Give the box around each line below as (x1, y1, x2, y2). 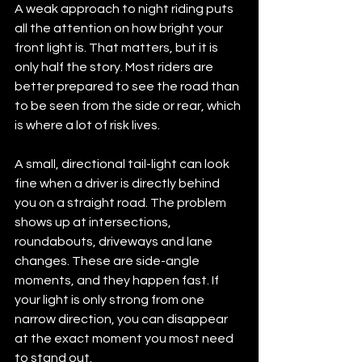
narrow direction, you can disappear (15, 312, 230, 326)
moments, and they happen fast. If (15, 273, 221, 287)
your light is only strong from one (15, 293, 207, 306)
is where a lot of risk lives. (15, 118, 160, 132)
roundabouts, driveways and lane (15, 234, 215, 248)
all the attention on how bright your (15, 21, 225, 35)
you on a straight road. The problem (15, 196, 229, 209)
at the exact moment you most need (15, 331, 236, 345)
